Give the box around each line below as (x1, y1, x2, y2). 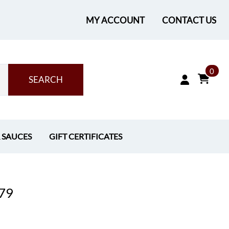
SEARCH (28, 74, 63, 85)
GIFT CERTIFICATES (49, 131, 122, 142)
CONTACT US (162, 14, 216, 26)
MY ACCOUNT (85, 14, 145, 26)
